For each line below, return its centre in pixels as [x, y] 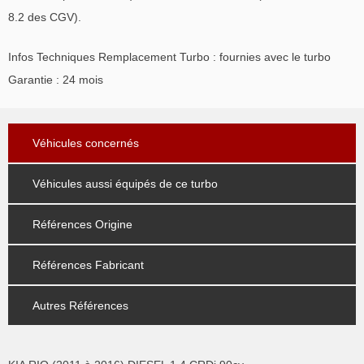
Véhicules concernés [86, 143]
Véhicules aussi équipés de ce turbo [125, 183]
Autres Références [80, 305]
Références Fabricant [88, 264]
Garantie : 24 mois [56, 79]
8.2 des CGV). [45, 17]
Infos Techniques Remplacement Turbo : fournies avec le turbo [169, 56]
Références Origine [82, 224]
